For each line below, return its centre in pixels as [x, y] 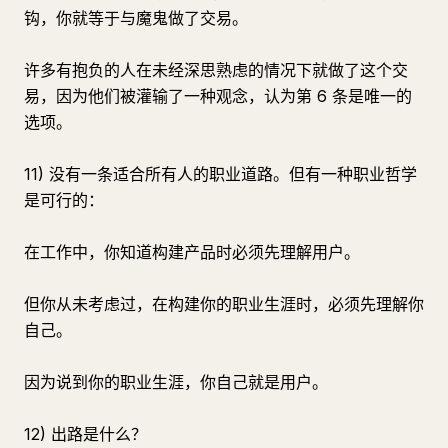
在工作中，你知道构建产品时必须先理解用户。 [192, 252]
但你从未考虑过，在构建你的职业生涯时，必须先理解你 [224, 304]
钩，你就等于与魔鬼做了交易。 [136, 18]
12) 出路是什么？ [85, 434]
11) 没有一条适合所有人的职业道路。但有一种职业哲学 [220, 174]
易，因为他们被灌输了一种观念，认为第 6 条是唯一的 [218, 96]
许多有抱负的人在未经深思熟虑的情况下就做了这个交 [216, 70]
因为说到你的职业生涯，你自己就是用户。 [176, 382]
